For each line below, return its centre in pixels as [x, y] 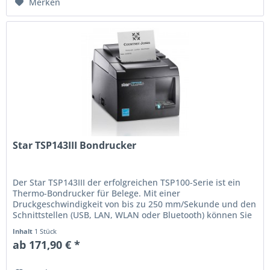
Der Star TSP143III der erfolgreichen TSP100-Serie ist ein [127, 183]
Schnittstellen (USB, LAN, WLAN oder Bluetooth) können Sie [133, 215]
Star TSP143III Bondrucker [75, 146]
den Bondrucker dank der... [69, 226]
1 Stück [46, 231]
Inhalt [24, 231]
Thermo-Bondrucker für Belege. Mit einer [97, 193]
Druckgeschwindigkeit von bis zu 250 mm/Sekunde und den [135, 204]
